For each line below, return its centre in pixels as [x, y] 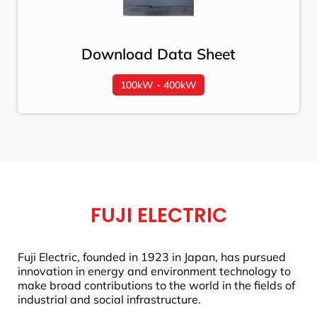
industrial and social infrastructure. [109, 299]
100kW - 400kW [158, 85]
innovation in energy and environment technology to [154, 271]
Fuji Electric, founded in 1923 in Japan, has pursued [152, 257]
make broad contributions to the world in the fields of [156, 285]
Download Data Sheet [158, 53]
